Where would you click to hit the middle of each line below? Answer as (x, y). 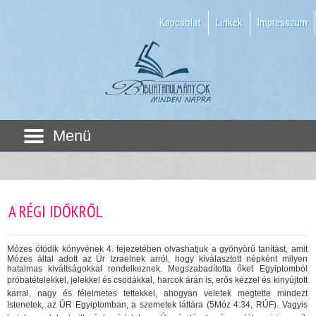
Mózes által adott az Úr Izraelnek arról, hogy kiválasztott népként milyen (157, 259)
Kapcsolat (180, 23)
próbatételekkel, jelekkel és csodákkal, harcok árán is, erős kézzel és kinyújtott (157, 280)
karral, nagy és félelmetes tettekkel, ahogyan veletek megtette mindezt (157, 293)
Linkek (229, 23)
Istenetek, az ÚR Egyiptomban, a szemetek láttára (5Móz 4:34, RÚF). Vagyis (157, 304)
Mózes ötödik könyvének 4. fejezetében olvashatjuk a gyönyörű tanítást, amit (157, 249)
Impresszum (282, 23)
